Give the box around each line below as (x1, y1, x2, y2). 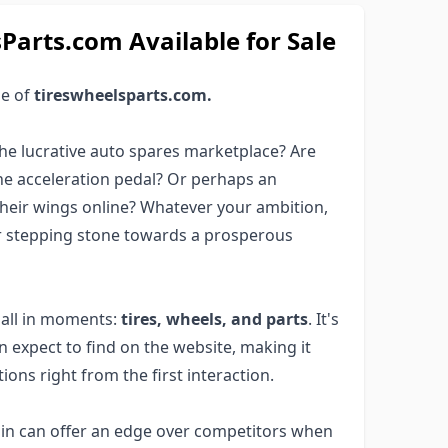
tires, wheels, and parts (121, 308, 308, 330)
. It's (308, 308, 339, 330)
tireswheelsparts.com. (34, 84, 212, 106)
